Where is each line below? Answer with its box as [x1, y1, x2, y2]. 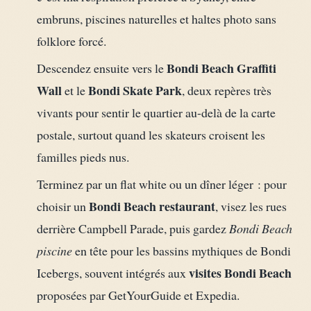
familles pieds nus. [36, 148, 129, 165]
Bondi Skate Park [87, 81, 182, 99]
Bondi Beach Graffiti [166, 58, 276, 77]
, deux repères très [181, 81, 271, 99]
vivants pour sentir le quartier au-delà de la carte [36, 103, 276, 121]
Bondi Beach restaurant [88, 196, 215, 215]
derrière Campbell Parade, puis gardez [36, 219, 229, 237]
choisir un [36, 197, 89, 215]
